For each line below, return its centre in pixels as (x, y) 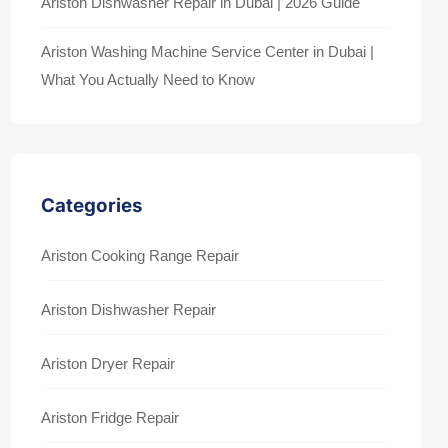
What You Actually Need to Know (148, 79)
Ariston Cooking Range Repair (140, 255)
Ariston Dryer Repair (108, 363)
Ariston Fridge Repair (110, 417)
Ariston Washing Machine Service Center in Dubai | (207, 51)
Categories (92, 205)
